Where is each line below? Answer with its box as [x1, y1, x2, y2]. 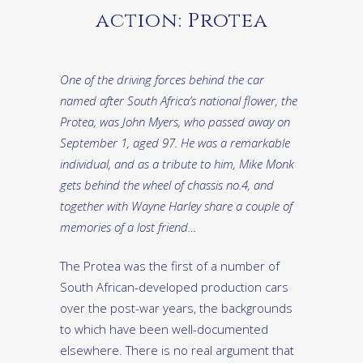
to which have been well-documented [60, 321, 268, 338]
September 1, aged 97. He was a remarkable [60, 135, 290, 152]
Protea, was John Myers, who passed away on [60, 113, 290, 130]
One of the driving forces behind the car [60, 71, 264, 88]
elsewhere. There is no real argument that [60, 342, 294, 359]
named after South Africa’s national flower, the [60, 92, 297, 109]
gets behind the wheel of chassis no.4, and [60, 177, 274, 194]
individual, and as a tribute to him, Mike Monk [60, 156, 294, 173]
